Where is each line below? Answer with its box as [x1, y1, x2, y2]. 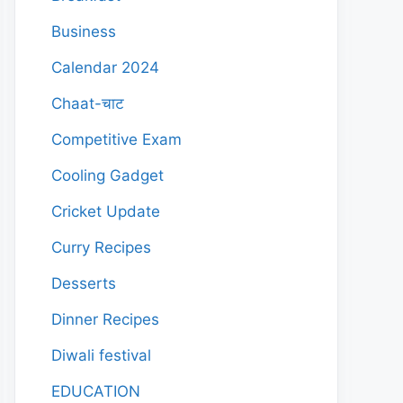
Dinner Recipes [51, 310, 159, 328]
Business [51, 22, 116, 40]
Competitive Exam [51, 130, 182, 148]
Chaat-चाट [51, 94, 124, 112]
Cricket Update [51, 202, 160, 220]
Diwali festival [51, 346, 151, 364]
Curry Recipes [51, 238, 151, 256]
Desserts [51, 274, 116, 292]
